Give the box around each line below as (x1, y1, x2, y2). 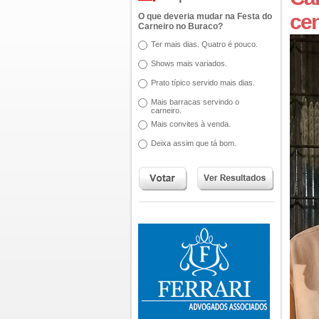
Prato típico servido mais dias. (151, 78, 255, 87)
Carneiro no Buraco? (138, 21, 223, 31)
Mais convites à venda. (151, 120, 231, 128)
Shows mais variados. (151, 59, 227, 68)
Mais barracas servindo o (151, 98, 239, 106)
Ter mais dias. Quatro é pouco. (151, 40, 258, 48)
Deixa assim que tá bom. (151, 139, 236, 147)
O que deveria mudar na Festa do (138, 11, 272, 21)
